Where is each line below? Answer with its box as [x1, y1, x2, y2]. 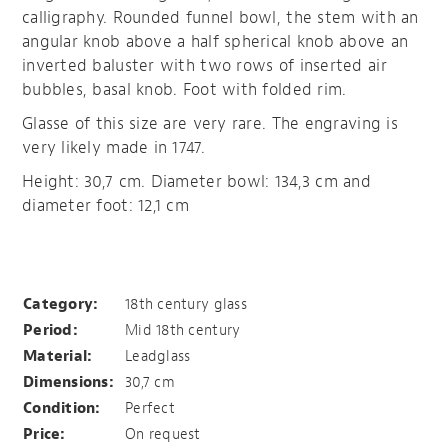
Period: [23, 320, 78, 340]
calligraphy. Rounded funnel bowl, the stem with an [22, 6, 419, 28]
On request [125, 424, 201, 444]
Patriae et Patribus [22, 261, 295, 302]
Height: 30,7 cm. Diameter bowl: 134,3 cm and [22, 170, 371, 192]
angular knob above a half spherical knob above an [22, 30, 409, 52]
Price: [23, 424, 66, 444]
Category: [23, 294, 99, 314]
